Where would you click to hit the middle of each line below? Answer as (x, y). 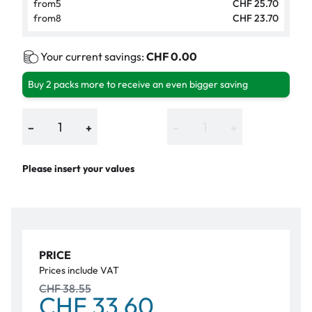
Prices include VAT (79, 271)
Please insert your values (78, 169)
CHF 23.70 (256, 18)
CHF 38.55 (65, 289)
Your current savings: (93, 57)
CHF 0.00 (172, 57)
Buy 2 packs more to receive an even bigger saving (138, 85)
